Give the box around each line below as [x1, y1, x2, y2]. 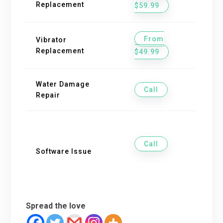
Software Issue [36, 147, 92, 155]
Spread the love [26, 201, 86, 211]
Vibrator [36, 35, 67, 44]
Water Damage [36, 80, 90, 88]
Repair [36, 91, 61, 99]
